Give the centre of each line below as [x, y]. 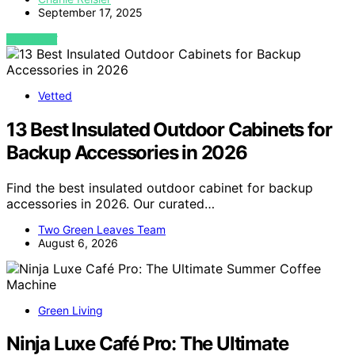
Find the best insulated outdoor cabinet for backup [160, 187]
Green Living [71, 310]
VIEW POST [32, 39]
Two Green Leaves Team [102, 229]
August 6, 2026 [78, 242]
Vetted [55, 95]
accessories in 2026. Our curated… [111, 203]
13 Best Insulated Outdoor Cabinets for [169, 129]
